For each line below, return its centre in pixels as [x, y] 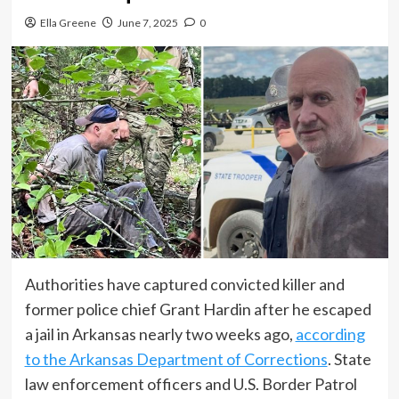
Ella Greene [68, 23]
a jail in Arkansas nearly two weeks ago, [160, 334]
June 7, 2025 [147, 23]
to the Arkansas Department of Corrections [176, 358]
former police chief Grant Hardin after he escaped [198, 309]
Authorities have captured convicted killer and [184, 284]
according [330, 334]
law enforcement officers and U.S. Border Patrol [191, 383]
